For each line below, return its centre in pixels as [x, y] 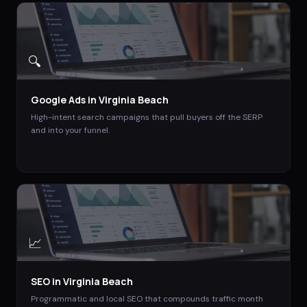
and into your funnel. [70, 130]
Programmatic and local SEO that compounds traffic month [147, 298]
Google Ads [58, 99]
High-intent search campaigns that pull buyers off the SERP [147, 117]
